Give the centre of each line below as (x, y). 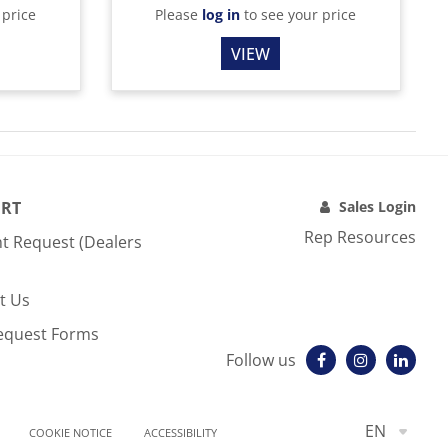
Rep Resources (360, 237)
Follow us (261, 360)
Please (179, 15)
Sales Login (377, 207)
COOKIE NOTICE (70, 432)
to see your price (298, 15)
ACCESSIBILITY (180, 432)
